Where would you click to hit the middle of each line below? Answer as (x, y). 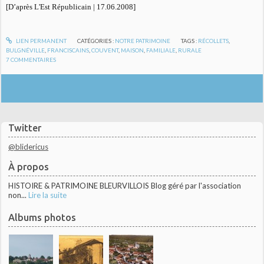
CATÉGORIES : (96, 41)
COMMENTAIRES (34, 60)
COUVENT (105, 50)
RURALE (190, 50)
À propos (29, 166)
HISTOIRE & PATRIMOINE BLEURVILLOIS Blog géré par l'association (125, 186)
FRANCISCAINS (68, 50)
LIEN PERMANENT (40, 41)
